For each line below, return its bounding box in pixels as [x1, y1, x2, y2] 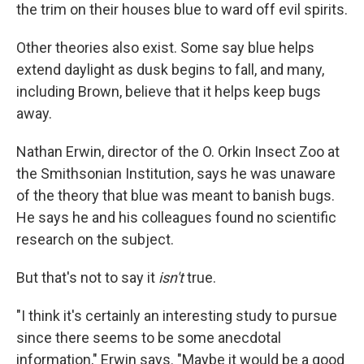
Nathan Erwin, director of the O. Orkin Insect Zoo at [16, 143, 340, 160]
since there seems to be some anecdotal [16, 329, 281, 346]
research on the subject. [16, 231, 174, 248]
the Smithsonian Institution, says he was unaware [16, 165, 336, 182]
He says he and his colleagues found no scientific [16, 209, 336, 226]
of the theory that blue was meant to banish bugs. [16, 187, 335, 204]
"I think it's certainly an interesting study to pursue [16, 307, 337, 324]
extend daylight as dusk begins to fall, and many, [16, 61, 324, 78]
